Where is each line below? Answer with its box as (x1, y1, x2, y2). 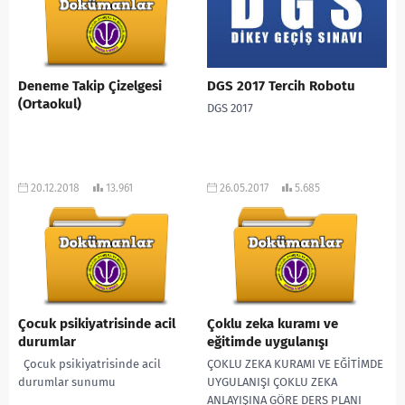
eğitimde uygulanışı (207, 333, 328, 350)
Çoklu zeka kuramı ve (207, 315, 338, 332)
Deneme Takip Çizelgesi (18, 77, 162, 94)
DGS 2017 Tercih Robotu (207, 77, 355, 94)
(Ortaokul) (18, 95, 81, 112)
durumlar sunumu (18, 374, 116, 389)
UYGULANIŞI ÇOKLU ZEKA (207, 374, 337, 389)
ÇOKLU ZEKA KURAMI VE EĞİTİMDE (207, 356, 383, 371)
